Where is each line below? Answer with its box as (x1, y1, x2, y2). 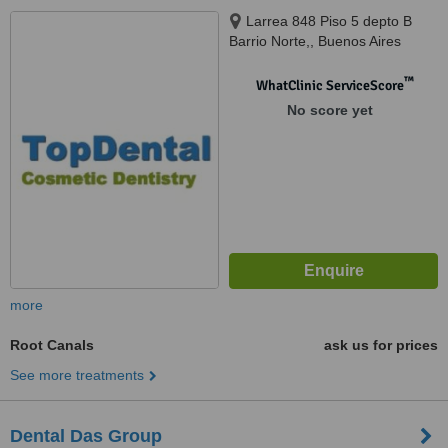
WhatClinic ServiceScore (255, 77, 404, 94)
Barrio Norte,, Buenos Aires (229, 33, 401, 49)
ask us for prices (324, 337, 438, 353)
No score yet (286, 102, 373, 118)
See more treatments (10, 367, 144, 383)
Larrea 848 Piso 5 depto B (246, 13, 412, 29)
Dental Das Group (10, 426, 162, 446)
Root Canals (10, 337, 94, 353)
